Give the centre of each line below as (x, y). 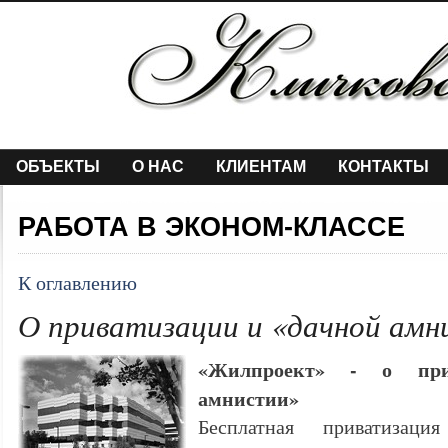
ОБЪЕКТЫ (58, 166)
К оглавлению (77, 282)
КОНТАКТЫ (383, 166)
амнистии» (248, 398)
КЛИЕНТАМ (261, 166)
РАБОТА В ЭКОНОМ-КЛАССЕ (211, 227)
